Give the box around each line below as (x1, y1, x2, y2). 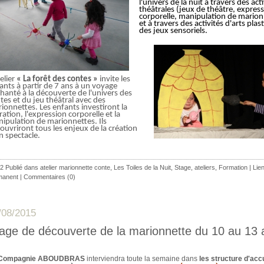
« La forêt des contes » (16, 74, 98, 84)
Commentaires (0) (24, 173, 75, 181)
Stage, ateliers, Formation (174, 164, 247, 171)
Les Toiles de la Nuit (114, 164, 171, 171)
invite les (98, 74, 130, 84)
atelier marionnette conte (40, 164, 110, 171)
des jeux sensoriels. (138, 27, 207, 35)
